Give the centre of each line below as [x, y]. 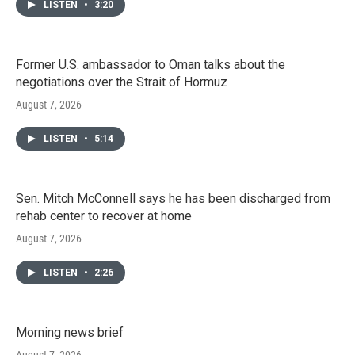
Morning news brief [70, 332]
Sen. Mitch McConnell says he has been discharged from [173, 198]
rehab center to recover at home [104, 216]
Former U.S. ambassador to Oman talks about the [151, 64]
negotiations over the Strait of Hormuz [122, 82]
